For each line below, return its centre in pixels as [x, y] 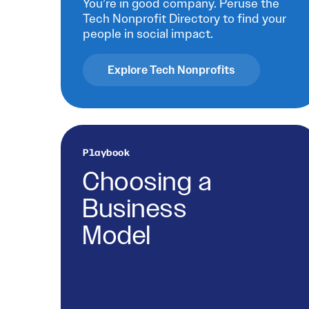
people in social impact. [148, 34]
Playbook [107, 152]
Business [135, 210]
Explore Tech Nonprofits [171, 70]
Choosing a [148, 183]
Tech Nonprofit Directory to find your [185, 19]
